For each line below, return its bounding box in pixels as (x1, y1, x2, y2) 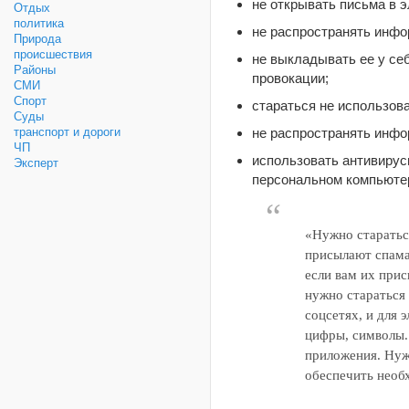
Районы (14, 63, 56, 77)
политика (14, 16, 64, 30)
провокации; (252, 69, 329, 86)
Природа (14, 32, 61, 46)
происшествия (14, 47, 92, 61)
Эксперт (14, 156, 58, 170)
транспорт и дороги (14, 125, 121, 139)
